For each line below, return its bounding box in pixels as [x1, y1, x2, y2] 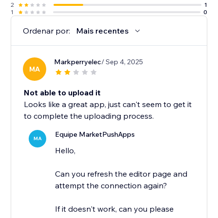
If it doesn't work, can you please [55, 204, 174, 214]
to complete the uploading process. [24, 111, 154, 121]
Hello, [55, 145, 76, 156]
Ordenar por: [23, 26, 71, 36]
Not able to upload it [24, 88, 101, 98]
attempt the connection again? [55, 181, 167, 191]
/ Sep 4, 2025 [101, 57, 144, 67]
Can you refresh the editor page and [55, 169, 188, 179]
